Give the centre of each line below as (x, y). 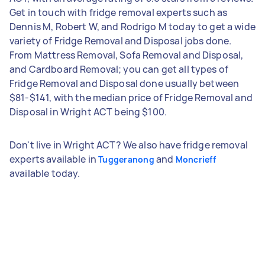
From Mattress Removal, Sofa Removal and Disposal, (127, 55)
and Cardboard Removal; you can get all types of (119, 69)
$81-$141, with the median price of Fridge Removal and (131, 97)
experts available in (54, 159)
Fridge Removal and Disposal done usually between (125, 83)
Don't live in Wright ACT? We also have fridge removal (129, 145)
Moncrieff (195, 159)
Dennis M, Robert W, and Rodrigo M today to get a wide (132, 26)
